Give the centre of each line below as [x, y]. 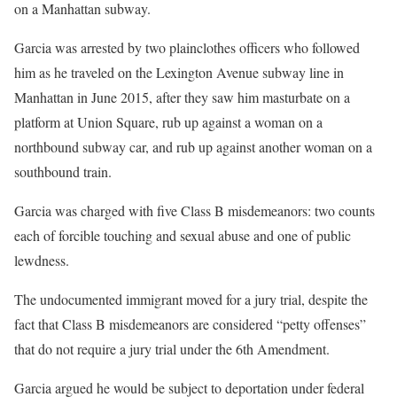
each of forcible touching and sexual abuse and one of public [183, 235]
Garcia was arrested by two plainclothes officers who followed [187, 47]
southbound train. [63, 171]
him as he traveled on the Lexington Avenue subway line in [179, 72]
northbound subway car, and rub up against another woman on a [193, 146]
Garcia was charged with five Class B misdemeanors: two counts [195, 210]
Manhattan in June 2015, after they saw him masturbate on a [182, 97]
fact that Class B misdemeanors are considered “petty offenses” [190, 323]
